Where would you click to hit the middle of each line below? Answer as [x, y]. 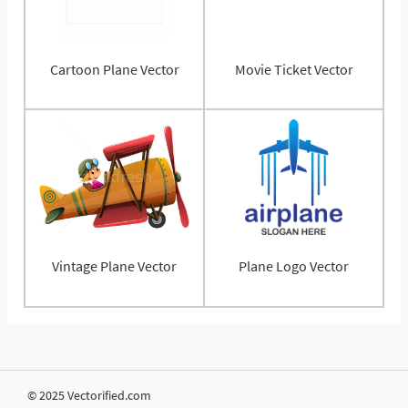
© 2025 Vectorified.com [89, 395]
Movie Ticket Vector [294, 70]
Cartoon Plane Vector [114, 70]
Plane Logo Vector [294, 266]
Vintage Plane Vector [114, 266]
